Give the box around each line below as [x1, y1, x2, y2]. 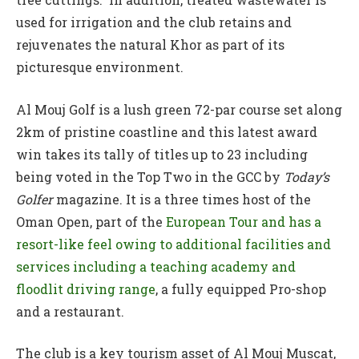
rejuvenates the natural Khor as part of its [16, 35, 284, 53]
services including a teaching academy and [16, 257, 296, 275]
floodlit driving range [16, 280, 155, 297]
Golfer [16, 190, 53, 208]
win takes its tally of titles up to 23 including [16, 145, 308, 163]
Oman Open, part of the [16, 212, 166, 230]
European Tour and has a [166, 212, 321, 230]
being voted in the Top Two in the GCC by [16, 167, 284, 185]
